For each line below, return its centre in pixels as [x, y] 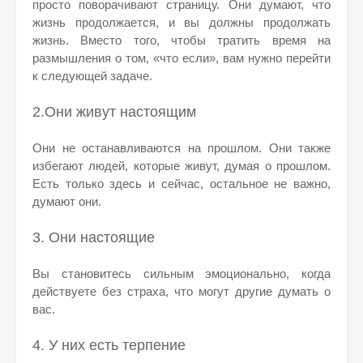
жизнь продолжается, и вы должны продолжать [181, 22]
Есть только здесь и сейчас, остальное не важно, [181, 184]
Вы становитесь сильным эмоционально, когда [181, 273]
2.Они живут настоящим [114, 112]
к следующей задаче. [92, 76]
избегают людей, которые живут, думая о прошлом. [181, 166]
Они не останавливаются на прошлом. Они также [181, 148]
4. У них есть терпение [109, 345]
